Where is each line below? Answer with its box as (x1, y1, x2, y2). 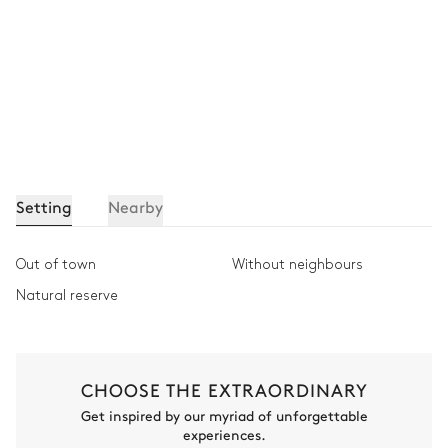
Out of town (16, 258, 96, 272)
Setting (16, 195, 72, 218)
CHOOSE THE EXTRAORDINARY (80, 377, 368, 403)
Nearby (108, 195, 163, 218)
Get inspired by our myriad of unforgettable (80, 405, 368, 426)
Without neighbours (232, 258, 363, 272)
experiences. (182, 424, 266, 445)
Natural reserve (16, 289, 118, 303)
